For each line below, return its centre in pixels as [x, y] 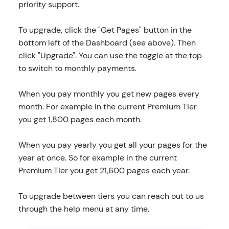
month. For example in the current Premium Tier [107, 106]
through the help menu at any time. [84, 209]
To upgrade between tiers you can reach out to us [111, 196]
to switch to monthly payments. [77, 68]
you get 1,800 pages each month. [80, 119]
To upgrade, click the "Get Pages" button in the [105, 30]
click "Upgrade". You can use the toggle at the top [110, 55]
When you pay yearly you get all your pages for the [112, 145]
